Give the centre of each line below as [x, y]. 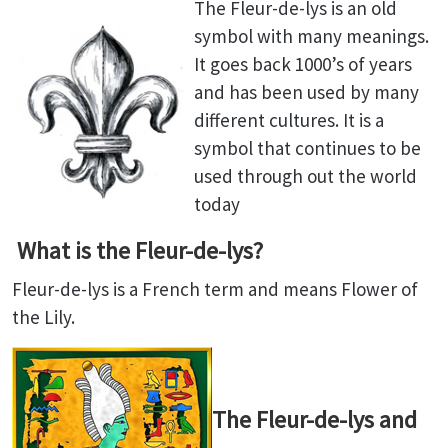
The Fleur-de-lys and [314, 419]
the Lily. [43, 317]
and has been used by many [306, 92]
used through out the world [305, 176]
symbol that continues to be [307, 148]
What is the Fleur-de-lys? [137, 250]
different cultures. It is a [289, 120]
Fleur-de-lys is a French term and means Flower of [215, 289]
